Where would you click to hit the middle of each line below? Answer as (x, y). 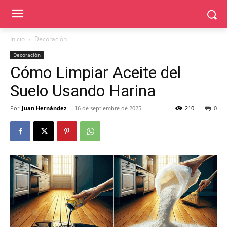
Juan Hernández (44, 108)
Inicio (17, 39)
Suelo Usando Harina (83, 91)
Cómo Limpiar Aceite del (96, 72)
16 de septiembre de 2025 (108, 108)
